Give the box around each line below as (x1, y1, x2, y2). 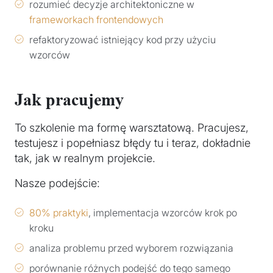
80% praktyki (29, 206, 88, 219)
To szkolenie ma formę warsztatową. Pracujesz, (15, 121, 249, 134)
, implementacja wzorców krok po (88, 206, 237, 219)
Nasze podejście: (15, 176, 100, 190)
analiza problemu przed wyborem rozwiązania (29, 241, 233, 254)
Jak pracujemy (15, 90, 124, 110)
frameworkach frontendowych (29, 13, 163, 26)
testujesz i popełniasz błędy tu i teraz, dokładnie (15, 136, 250, 149)
